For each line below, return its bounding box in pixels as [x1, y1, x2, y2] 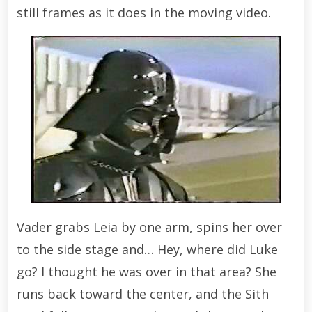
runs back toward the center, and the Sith [16, 285, 269, 302]
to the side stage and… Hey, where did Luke [16, 240, 278, 258]
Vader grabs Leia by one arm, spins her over [16, 218, 282, 235]
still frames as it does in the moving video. [16, 3, 271, 21]
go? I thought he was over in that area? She [16, 263, 276, 280]
